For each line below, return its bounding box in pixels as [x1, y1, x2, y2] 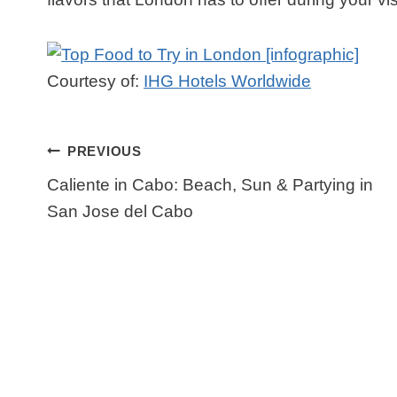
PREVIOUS [66, 143, 142, 159]
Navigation [46, 170, 182, 203]
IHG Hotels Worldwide [144, 72, 312, 91]
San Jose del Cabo [47, 202, 194, 222]
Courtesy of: [47, 72, 144, 91]
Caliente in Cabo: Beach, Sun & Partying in [47, 175, 374, 195]
